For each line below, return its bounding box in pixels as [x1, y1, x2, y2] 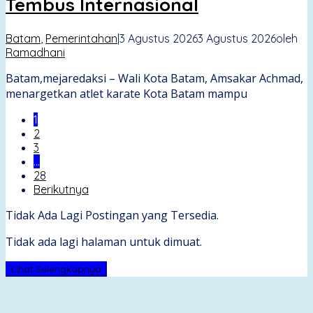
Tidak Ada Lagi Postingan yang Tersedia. [6, 207, 219, 223]
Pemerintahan [45, 31, 117, 45]
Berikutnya [34, 182, 89, 196]
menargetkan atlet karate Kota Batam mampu [6, 85, 247, 101]
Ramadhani [6, 45, 65, 59]
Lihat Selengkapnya [11, 263, 101, 275]
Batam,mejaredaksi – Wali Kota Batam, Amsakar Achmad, [6, 70, 303, 86]
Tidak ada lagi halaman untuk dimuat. [6, 233, 202, 249]
